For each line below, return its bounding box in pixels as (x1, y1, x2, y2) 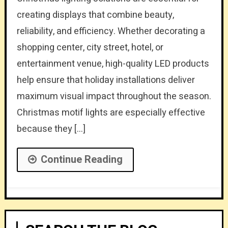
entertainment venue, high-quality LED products (16, 56, 209, 71)
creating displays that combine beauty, (16, 8, 174, 22)
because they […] (16, 122, 85, 136)
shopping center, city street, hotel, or (16, 40, 163, 54)
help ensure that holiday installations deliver (16, 73, 195, 87)
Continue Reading (40, 152, 123, 167)
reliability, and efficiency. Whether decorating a (16, 24, 205, 38)
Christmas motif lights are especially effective (16, 105, 205, 120)
